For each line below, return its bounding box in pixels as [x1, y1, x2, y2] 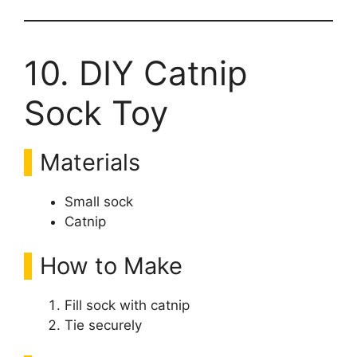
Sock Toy [24, 92, 168, 133]
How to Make [40, 251, 182, 280]
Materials [40, 148, 140, 176]
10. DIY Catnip [24, 53, 248, 93]
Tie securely [65, 316, 142, 333]
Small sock [65, 194, 133, 210]
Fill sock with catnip [65, 296, 190, 313]
